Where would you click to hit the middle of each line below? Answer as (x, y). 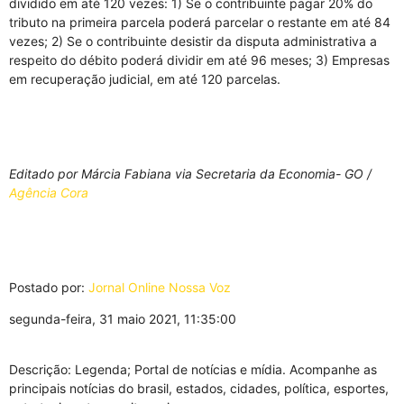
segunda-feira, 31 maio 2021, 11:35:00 (123, 319)
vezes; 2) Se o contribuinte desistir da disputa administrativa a (193, 41)
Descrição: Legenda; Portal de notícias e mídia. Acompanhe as (193, 369)
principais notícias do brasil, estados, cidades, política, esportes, (199, 388)
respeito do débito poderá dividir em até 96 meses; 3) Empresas (199, 60)
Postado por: (49, 287)
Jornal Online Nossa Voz (160, 287)
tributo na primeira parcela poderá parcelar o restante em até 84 (200, 22)
